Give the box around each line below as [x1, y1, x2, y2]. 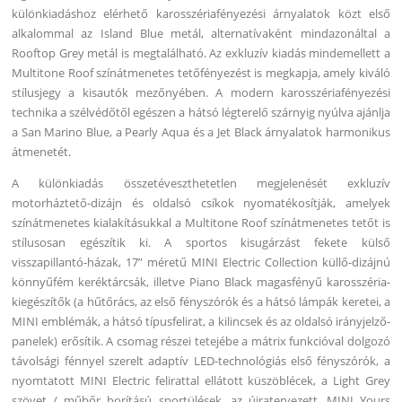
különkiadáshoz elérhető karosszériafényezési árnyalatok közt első [12, 4, 390, 22]
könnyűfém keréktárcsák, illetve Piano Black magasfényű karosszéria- [12, 273, 390, 290]
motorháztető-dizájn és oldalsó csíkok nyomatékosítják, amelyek [12, 194, 390, 211]
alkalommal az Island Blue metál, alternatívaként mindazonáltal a [12, 24, 390, 41]
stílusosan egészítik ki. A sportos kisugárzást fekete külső [12, 233, 390, 250]
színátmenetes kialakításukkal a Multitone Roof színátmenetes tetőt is [12, 214, 390, 231]
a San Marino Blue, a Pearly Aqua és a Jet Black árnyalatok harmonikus [12, 123, 390, 140]
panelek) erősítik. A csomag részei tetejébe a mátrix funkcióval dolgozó [12, 332, 390, 349]
